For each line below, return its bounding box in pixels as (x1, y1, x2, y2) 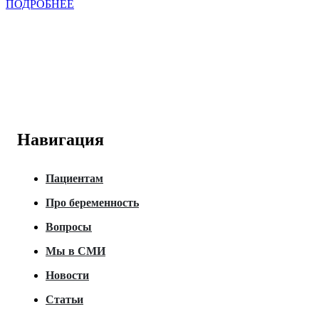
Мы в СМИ (46, 245, 105, 258)
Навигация (17, 130, 104, 150)
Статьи (46, 293, 83, 306)
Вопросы (46, 221, 92, 234)
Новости (46, 269, 89, 282)
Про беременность (46, 197, 139, 209)
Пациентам (46, 172, 103, 185)
